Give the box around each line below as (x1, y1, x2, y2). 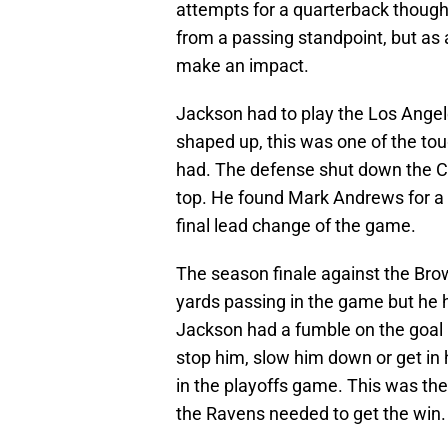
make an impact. (176, 55, 309, 77)
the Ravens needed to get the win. (176, 403, 446, 425)
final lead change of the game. (176, 215, 416, 237)
